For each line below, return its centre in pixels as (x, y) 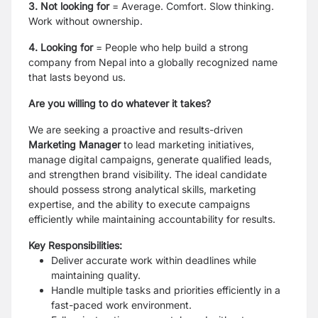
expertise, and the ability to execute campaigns (139, 204)
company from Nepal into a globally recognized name (153, 62)
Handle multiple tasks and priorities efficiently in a (166, 290)
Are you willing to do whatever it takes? (120, 103)
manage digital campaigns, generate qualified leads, (150, 159)
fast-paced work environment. (121, 305)
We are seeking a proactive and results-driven (136, 130)
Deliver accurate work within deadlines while (154, 260)
